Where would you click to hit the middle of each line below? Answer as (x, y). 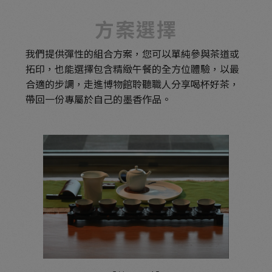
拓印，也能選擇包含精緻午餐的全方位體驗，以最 (133, 68)
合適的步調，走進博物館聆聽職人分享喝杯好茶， (133, 83)
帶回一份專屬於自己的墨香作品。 (99, 99)
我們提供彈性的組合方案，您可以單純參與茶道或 (133, 53)
